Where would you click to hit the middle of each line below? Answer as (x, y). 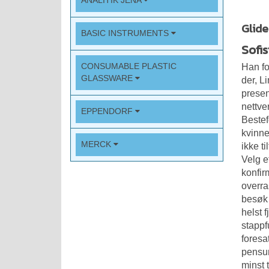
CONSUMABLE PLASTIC (129, 67)
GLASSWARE (108, 79)
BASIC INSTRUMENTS (126, 34)
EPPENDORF (108, 112)
